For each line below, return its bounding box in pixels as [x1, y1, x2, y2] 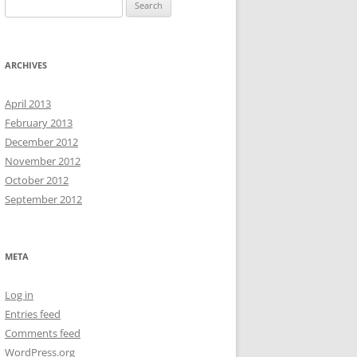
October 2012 [5, 173, 69, 187]
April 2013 [5, 96, 51, 111]
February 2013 [5, 116, 73, 130]
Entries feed [5, 307, 61, 321]
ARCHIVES [5, 59, 47, 71]
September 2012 [5, 192, 82, 206]
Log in [5, 288, 33, 302]
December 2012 [5, 135, 78, 149]
